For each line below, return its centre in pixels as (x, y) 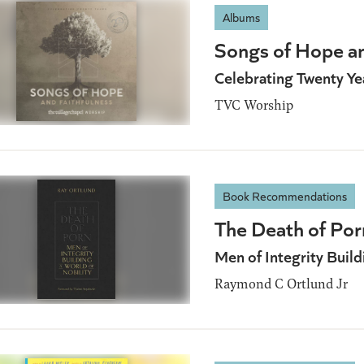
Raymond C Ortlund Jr (281, 283)
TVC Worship (254, 105)
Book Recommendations (285, 195)
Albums (241, 17)
